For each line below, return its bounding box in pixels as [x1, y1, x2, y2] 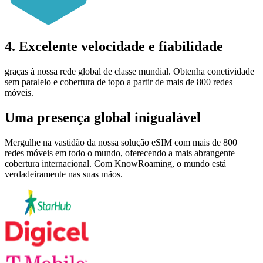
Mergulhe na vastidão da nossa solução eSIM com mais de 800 [5, 137, 237, 147]
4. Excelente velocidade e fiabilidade [5, 39, 223, 55]
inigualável [131, 109, 201, 125]
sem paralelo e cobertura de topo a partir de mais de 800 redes [5, 77, 232, 87]
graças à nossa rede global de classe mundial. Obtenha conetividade [5, 66, 254, 77]
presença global [37, 109, 131, 125]
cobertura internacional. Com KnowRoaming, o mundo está [5, 158, 226, 168]
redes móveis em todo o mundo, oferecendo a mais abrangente [5, 147, 235, 158]
